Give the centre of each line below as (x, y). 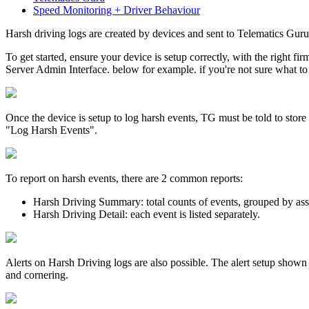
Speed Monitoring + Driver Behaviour (117, 10)
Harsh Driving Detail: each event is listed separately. (147, 214)
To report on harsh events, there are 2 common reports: (124, 178)
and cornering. (37, 275)
